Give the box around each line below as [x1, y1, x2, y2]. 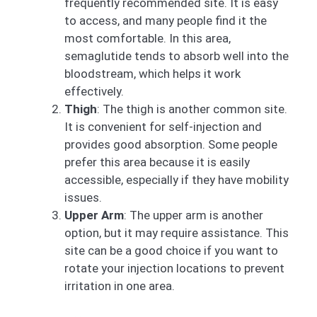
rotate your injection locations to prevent [64, 261, 284, 276]
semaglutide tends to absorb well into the [64, 49, 289, 64]
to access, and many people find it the [64, 13, 267, 28]
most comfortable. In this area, [64, 31, 231, 46]
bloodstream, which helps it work [64, 67, 241, 81]
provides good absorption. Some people [64, 137, 277, 152]
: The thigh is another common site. [97, 102, 287, 117]
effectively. [64, 84, 124, 99]
